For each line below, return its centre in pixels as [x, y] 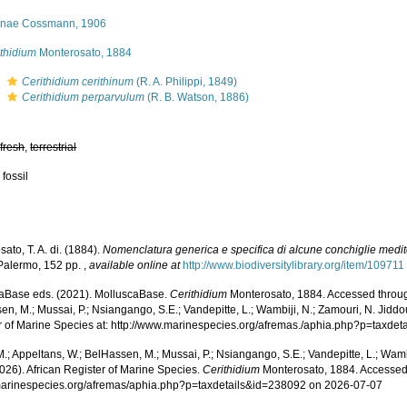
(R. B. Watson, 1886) [197, 97]
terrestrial [54, 147]
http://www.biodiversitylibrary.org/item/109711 [294, 265]
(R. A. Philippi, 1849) [186, 82]
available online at [135, 265]
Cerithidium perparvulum [84, 97]
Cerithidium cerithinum [78, 82]
